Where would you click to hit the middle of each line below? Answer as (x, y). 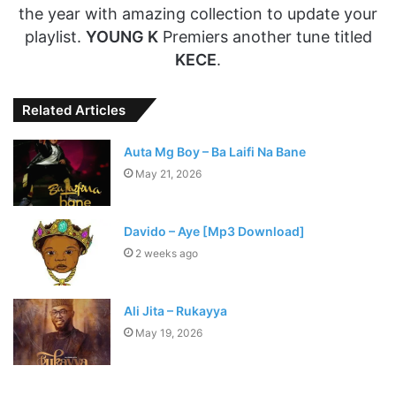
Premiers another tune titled (265, 37)
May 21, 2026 (169, 174)
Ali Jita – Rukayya (176, 311)
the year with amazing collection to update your (198, 14)
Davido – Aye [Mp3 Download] (215, 232)
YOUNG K (122, 37)
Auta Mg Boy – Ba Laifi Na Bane (215, 152)
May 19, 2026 (169, 333)
